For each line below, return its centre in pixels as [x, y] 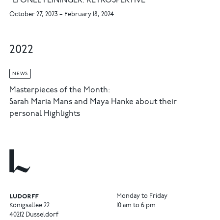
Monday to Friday [142, 196]
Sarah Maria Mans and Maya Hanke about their [93, 102]
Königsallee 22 [30, 206]
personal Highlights [45, 114]
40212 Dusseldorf [34, 215]
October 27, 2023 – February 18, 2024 [62, 15]
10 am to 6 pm [136, 206]
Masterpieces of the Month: [60, 90]
